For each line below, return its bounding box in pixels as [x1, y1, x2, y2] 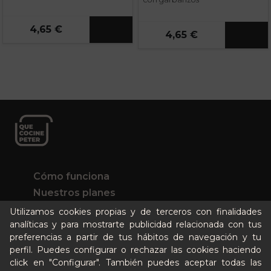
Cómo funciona [33, 171, 109, 183]
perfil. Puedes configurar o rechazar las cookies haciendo [10, 244, 261, 256]
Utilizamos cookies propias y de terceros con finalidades [10, 206, 261, 218]
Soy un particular [33, 220, 117, 232]
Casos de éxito [33, 203, 108, 215]
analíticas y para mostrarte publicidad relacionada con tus [10, 219, 261, 230]
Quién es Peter [33, 250, 108, 263]
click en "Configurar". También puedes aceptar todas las [10, 257, 261, 269]
